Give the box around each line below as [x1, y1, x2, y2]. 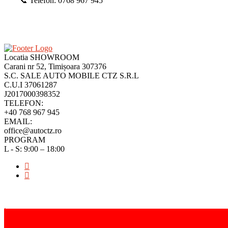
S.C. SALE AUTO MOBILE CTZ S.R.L [4, 71, 139, 80]
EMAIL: [4, 117, 32, 126]
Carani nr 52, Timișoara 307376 [4, 62, 106, 71]
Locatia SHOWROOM [4, 52, 79, 62]
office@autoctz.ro [4, 126, 62, 135]
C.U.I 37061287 [4, 80, 57, 89]
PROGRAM [4, 135, 45, 144]
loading [4, 214, 28, 223]
